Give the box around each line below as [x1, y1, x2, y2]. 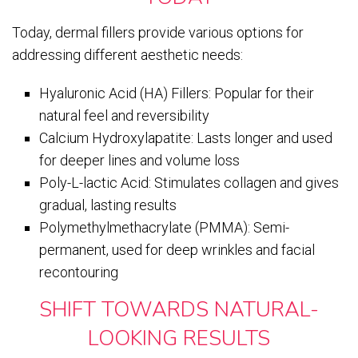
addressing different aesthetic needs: [12, 46, 243, 63]
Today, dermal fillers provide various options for [12, 23, 304, 41]
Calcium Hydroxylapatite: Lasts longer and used [39, 129, 333, 146]
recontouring [39, 263, 119, 280]
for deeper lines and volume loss [39, 151, 241, 169]
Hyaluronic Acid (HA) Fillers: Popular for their [39, 84, 315, 101]
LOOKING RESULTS [88, 324, 270, 352]
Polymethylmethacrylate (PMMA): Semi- [39, 218, 290, 236]
